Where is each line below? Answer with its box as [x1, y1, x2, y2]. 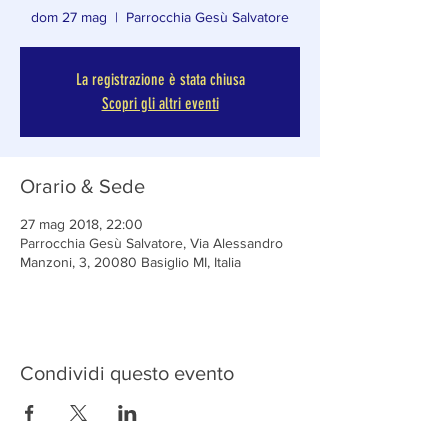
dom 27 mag [31, 9, 107, 25]
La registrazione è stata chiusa [75, 70, 245, 89]
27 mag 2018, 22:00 [20, 216, 143, 232]
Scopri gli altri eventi [101, 94, 219, 113]
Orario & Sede [20, 175, 145, 197]
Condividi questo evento [20, 362, 234, 384]
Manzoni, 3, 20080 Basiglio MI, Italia [20, 254, 241, 270]
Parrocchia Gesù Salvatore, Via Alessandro [20, 235, 283, 251]
